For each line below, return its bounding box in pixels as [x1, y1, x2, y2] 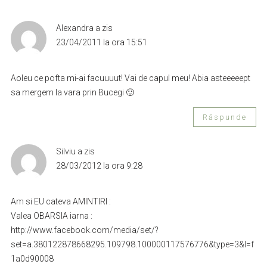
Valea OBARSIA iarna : [10, 210, 92, 221]
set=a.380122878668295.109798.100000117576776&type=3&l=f [10, 239, 254, 249]
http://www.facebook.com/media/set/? [10, 225, 159, 235]
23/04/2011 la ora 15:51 [55, 37, 147, 47]
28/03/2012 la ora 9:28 [55, 160, 142, 170]
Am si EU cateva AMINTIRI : [10, 196, 111, 206]
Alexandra [55, 23, 94, 33]
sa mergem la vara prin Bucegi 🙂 [10, 87, 134, 97]
